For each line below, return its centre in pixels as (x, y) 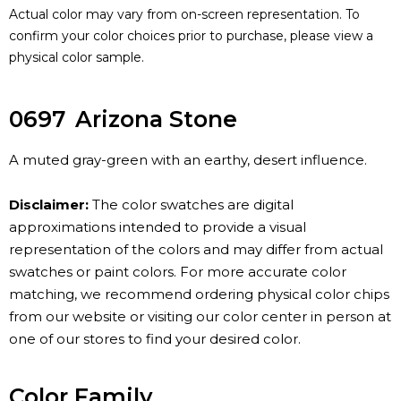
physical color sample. (77, 58)
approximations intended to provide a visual (158, 227)
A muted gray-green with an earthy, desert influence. (188, 160)
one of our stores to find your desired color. (155, 339)
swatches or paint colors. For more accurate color (178, 272)
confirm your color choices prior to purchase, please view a (191, 36)
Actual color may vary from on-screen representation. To (184, 15)
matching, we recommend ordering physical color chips (199, 294)
